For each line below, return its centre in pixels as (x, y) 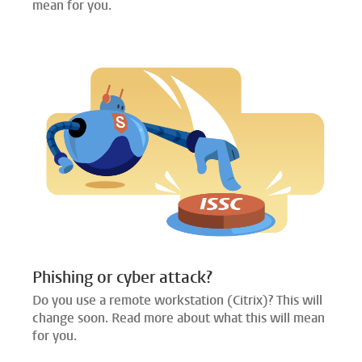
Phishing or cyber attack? (122, 277)
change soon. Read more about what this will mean (179, 318)
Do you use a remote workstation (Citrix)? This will (177, 301)
